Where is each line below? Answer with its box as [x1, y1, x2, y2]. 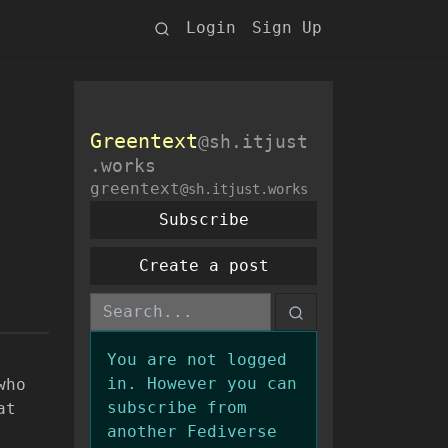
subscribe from [107, 398, 247, 417]
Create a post [138, 256, 269, 275]
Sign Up [252, 18, 322, 37]
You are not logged [107, 350, 287, 369]
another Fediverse [107, 422, 277, 441]
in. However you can [107, 374, 297, 393]
